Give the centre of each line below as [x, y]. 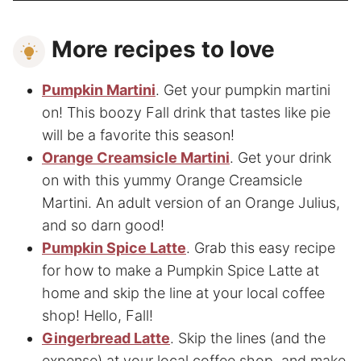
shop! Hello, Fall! [98, 315]
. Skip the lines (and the [248, 338]
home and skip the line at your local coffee [183, 293]
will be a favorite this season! [138, 135]
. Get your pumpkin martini [243, 89]
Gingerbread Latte [106, 338]
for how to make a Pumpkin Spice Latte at [180, 270]
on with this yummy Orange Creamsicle [172, 180]
